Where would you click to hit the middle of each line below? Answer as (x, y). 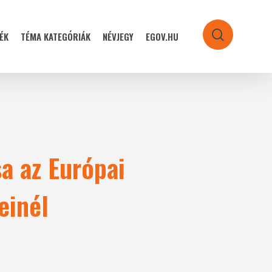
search (237, 37)
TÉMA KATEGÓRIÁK (56, 36)
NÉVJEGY (118, 36)
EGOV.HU (162, 36)
